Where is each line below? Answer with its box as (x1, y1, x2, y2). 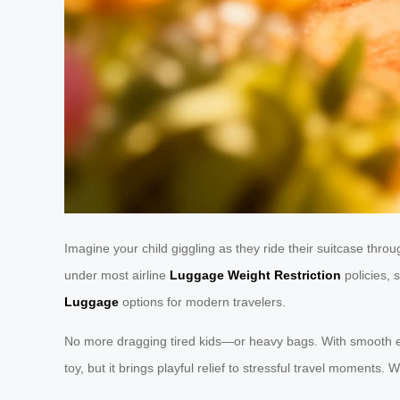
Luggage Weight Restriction (170, 268, 341, 283)
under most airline (64, 268, 170, 283)
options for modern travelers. (119, 295, 286, 310)
